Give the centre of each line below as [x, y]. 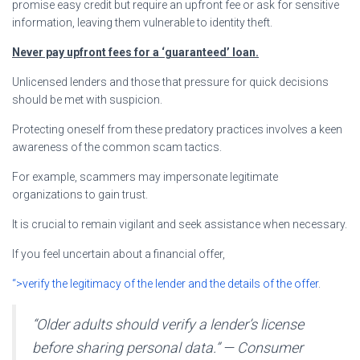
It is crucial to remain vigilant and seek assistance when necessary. [180, 224]
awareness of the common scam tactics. [117, 147]
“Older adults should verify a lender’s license [168, 324]
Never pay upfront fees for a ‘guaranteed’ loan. [135, 52]
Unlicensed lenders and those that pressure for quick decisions [170, 82]
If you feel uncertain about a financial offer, [119, 254]
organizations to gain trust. [80, 194]
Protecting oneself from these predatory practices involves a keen [177, 129]
